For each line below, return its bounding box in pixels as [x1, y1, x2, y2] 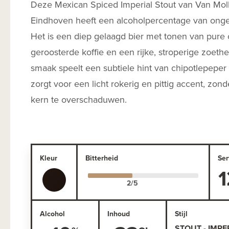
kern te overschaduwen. [31, 93, 132, 106]
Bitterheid [85, 152, 119, 163]
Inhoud [107, 208, 130, 219]
